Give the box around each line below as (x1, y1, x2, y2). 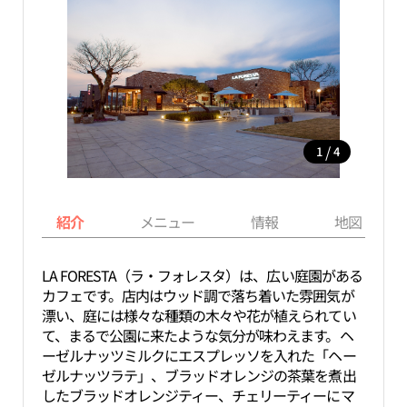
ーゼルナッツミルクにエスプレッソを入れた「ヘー (41, 344, 356, 366)
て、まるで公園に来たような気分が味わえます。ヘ (41, 324, 353, 346)
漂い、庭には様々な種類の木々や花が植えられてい (41, 304, 356, 326)
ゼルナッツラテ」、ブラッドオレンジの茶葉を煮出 (41, 364, 356, 386)
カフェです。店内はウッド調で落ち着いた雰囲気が (41, 284, 354, 306)
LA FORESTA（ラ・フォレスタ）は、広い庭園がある (41, 264, 362, 286)
